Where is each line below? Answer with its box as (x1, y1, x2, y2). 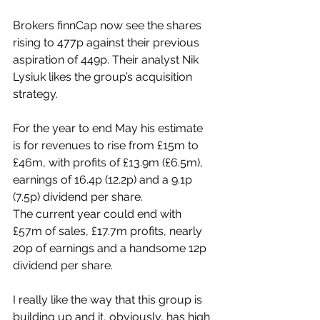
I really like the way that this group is (13, 293, 205, 306)
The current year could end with (13, 207, 184, 221)
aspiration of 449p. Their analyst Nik (13, 53, 201, 66)
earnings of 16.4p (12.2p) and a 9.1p (13, 173, 195, 186)
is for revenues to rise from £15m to (13, 139, 201, 152)
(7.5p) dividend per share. (13, 190, 143, 204)
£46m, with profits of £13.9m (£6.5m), (13, 156, 206, 169)
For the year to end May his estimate (13, 121, 206, 135)
